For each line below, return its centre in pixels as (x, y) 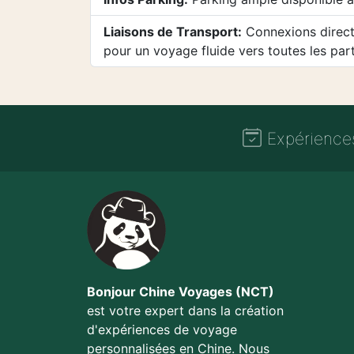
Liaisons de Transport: (173, 32)
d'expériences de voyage (162, 330)
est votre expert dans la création (185, 311)
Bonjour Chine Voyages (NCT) (181, 292)
